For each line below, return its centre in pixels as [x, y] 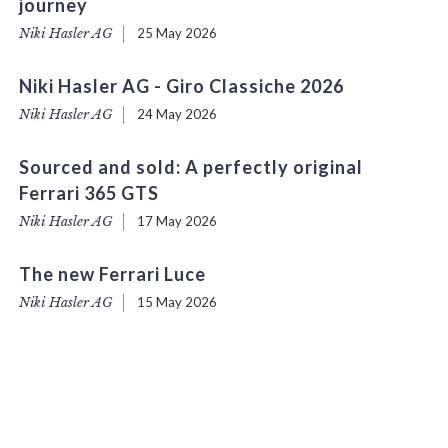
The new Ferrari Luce [113, 274]
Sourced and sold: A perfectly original [191, 167]
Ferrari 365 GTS [89, 193]
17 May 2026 [177, 221]
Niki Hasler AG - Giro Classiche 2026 [182, 86]
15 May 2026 [177, 302]
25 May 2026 [177, 33]
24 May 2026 [177, 114]
